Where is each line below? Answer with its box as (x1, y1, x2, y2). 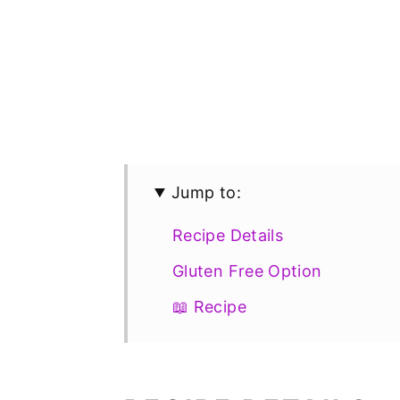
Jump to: (171, 183, 241, 202)
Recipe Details (172, 226, 284, 245)
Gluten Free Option (172, 262, 322, 280)
